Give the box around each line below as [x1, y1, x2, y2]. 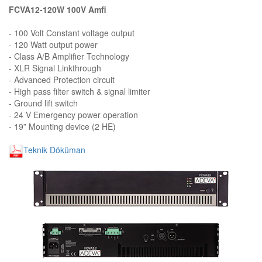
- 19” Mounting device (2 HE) [9, 120, 116, 132]
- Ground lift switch [9, 96, 78, 109]
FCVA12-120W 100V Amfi [9, 3, 106, 15]
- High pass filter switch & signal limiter [9, 85, 150, 97]
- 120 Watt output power [9, 38, 98, 50]
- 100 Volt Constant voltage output [9, 26, 135, 39]
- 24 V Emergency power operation [9, 108, 138, 120]
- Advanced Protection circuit [9, 73, 115, 85]
